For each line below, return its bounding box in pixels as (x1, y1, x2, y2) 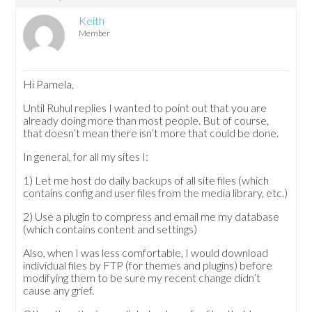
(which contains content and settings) (23, 222, 198, 236)
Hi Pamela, (23, 77, 75, 91)
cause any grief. (23, 283, 95, 297)
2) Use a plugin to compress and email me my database (23, 210, 280, 224)
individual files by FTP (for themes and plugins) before (23, 258, 273, 272)
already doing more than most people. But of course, (23, 114, 270, 127)
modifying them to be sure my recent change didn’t (23, 271, 261, 285)
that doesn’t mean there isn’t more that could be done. (23, 126, 279, 140)
